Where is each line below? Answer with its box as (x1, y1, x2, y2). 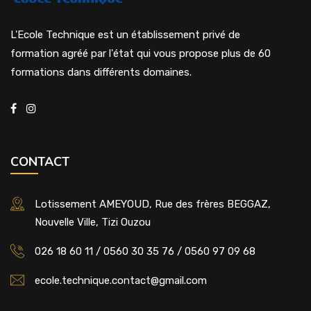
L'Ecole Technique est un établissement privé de (10, 28, 240, 41)
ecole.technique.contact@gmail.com (35, 274, 207, 287)
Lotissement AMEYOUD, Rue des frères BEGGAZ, (35, 198, 271, 210)
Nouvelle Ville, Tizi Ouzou (35, 216, 151, 228)
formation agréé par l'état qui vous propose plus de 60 (10, 47, 271, 60)
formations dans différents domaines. (10, 66, 192, 78)
